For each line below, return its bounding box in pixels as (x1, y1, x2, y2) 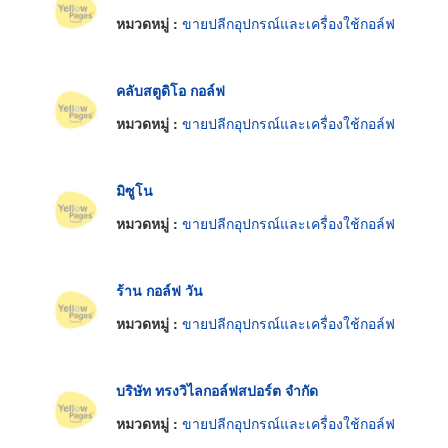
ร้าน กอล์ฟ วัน (116, 279, 203, 300)
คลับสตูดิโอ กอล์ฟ (116, 79, 225, 100)
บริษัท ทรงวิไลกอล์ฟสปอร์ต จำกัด (116, 379, 318, 400)
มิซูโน (116, 179, 153, 200)
